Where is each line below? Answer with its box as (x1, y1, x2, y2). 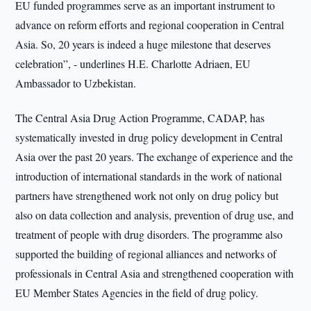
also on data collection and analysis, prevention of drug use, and (15, 208, 294, 222)
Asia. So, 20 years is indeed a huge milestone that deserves (15, 37, 271, 51)
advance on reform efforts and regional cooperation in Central (15, 17, 285, 32)
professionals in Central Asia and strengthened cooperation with (15, 266, 294, 280)
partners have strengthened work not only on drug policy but (15, 188, 279, 203)
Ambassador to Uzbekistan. (15, 76, 137, 90)
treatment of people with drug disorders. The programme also (15, 227, 283, 242)
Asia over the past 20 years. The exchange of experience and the (15, 149, 294, 164)
